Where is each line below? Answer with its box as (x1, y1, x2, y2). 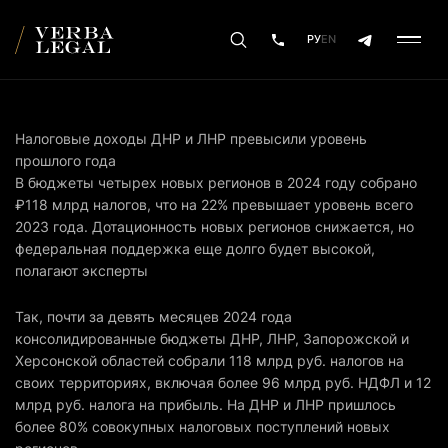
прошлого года (15, 152, 116, 169)
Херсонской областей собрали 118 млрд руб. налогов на (15, 352, 404, 369)
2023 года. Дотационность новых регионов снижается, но (15, 218, 414, 235)
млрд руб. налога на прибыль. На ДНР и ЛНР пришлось (15, 396, 396, 413)
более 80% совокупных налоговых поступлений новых (15, 418, 390, 435)
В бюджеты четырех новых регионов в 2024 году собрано (15, 174, 417, 191)
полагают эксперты (15, 262, 148, 279)
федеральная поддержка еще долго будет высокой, (15, 240, 375, 257)
